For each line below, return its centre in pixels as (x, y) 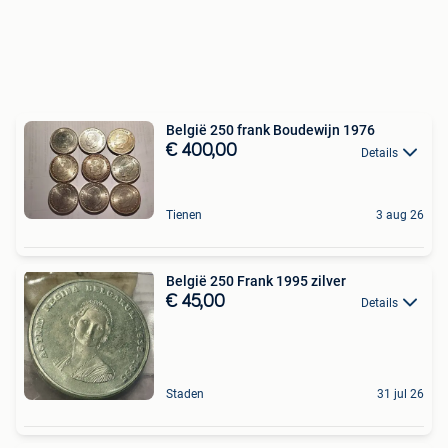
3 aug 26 (400, 215)
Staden (185, 394)
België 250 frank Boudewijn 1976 (270, 130)
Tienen (184, 215)
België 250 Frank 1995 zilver (256, 281)
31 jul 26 (400, 394)
